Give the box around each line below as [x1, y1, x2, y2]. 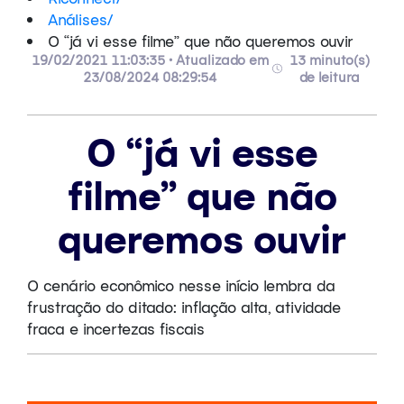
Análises [48, 8, 107, 29]
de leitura [298, 68, 360, 86]
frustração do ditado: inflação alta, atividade [27, 296, 341, 317]
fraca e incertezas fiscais [27, 317, 205, 338]
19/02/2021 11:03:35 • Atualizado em [31, 50, 269, 69]
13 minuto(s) [289, 50, 370, 69]
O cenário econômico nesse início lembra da [27, 274, 335, 295]
